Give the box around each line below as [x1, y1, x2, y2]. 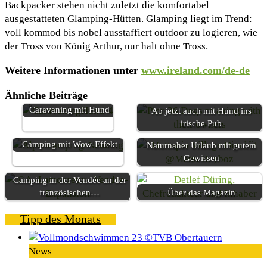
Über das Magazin [167, 187, 235, 197]
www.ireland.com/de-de [141, 64, 250, 76]
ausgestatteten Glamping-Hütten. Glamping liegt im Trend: [5, 13, 252, 24]
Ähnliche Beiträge [5, 89, 88, 101]
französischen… [39, 187, 100, 197]
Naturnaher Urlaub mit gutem [146, 139, 256, 150]
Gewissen [183, 152, 219, 163]
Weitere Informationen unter [5, 64, 141, 76]
